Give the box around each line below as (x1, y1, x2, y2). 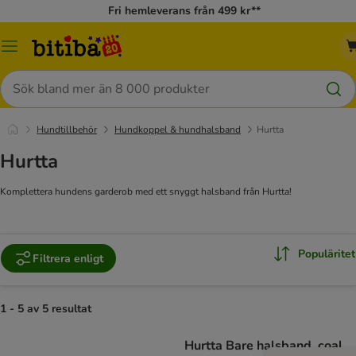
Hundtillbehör (37, 123, 97, 136)
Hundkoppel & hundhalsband (114, 123, 241, 136)
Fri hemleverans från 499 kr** (107, 3, 261, 18)
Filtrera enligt (33, 250, 103, 266)
